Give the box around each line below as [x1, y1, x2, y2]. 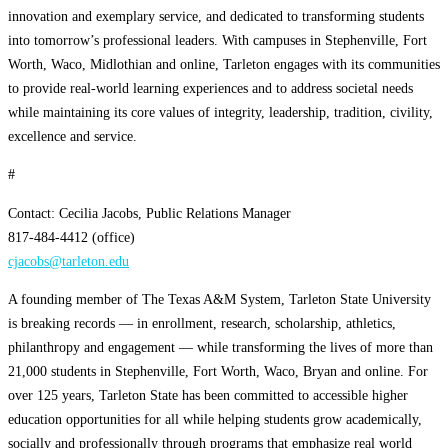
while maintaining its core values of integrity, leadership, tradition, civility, [8, 104, 433, 121]
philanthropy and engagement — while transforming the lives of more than [8, 339, 433, 356]
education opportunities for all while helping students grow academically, [8, 411, 422, 428]
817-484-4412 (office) [8, 228, 135, 245]
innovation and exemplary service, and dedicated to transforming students [8, 8, 424, 25]
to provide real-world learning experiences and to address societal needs [8, 80, 413, 97]
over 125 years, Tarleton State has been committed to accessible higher [8, 387, 408, 404]
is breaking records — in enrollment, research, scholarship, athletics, [8, 315, 396, 332]
